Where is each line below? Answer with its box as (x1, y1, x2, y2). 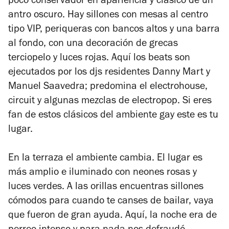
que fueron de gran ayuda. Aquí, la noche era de (8, 211, 217, 222)
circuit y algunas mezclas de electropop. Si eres (8, 97, 212, 107)
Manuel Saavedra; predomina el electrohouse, (8, 82, 208, 93)
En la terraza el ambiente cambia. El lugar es (8, 154, 202, 165)
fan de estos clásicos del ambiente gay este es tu (8, 111, 218, 122)
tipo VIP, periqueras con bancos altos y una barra (8, 25, 220, 36)
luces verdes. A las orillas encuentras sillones (8, 182, 203, 193)
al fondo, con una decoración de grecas (8, 39, 178, 50)
